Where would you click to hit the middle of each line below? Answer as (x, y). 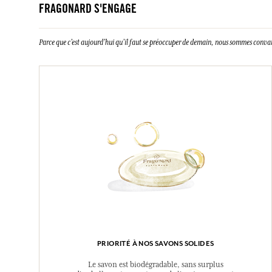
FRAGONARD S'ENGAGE (88, 10)
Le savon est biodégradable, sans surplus (155, 265)
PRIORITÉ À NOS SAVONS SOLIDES (156, 243)
